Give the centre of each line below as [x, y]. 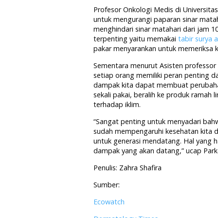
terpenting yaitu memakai [136, 39]
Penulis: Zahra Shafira [127, 168]
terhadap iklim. [117, 104]
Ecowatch [109, 202]
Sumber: [107, 185]
